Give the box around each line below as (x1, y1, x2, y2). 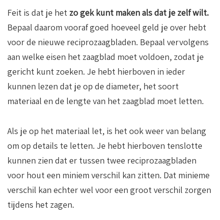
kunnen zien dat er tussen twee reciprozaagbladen (7, 154, 196, 166)
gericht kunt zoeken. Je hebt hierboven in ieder (7, 65, 185, 77)
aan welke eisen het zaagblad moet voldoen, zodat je (7, 51, 204, 62)
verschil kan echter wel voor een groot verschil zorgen (7, 184, 211, 195)
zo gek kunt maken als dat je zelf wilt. (69, 6, 209, 18)
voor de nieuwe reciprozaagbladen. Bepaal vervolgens (7, 36, 209, 48)
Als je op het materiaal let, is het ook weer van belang (7, 125, 206, 137)
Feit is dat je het (7, 6, 69, 18)
